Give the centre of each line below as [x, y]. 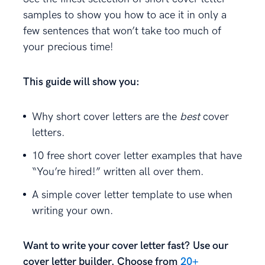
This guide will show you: [81, 82]
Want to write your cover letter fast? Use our [126, 246]
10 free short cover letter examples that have [137, 156]
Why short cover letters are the [106, 117]
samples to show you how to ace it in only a [125, 15]
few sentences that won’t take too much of [122, 31]
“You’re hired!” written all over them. [118, 172]
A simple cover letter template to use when [132, 195]
